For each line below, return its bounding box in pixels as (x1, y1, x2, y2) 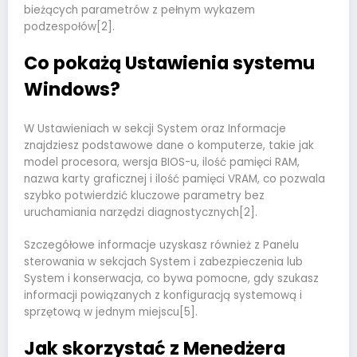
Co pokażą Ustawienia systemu (24, 49, 315, 76)
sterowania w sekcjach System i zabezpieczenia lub (24, 253, 303, 269)
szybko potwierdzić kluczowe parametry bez (24, 188, 265, 204)
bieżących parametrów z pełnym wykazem (24, 2, 255, 18)
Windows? (24, 76, 120, 102)
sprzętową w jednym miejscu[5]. (24, 304, 198, 320)
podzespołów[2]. (24, 18, 115, 34)
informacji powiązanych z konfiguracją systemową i (24, 287, 302, 303)
